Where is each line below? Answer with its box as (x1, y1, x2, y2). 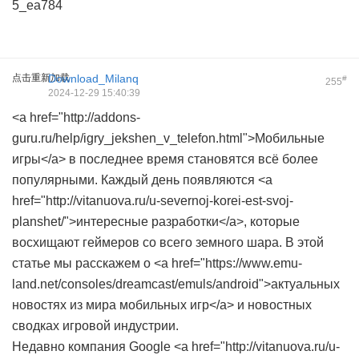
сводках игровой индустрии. (12, 319, 179, 333)
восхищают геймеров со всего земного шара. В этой (12, 236, 324, 249)
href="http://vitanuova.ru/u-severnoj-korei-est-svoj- (12, 194, 293, 208)
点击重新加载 (12, 72, 70, 83)
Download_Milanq (48, 72, 139, 85)
